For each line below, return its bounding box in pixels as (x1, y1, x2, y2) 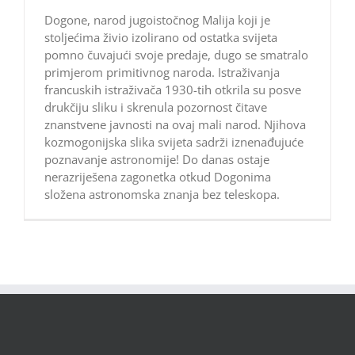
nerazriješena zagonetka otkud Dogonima (44, 169, 271, 185)
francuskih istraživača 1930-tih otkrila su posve (44, 82, 301, 98)
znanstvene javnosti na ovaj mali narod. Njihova (44, 116, 306, 133)
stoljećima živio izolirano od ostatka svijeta (44, 29, 277, 46)
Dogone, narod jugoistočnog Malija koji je (44, 12, 270, 29)
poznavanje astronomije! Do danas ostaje (44, 151, 269, 168)
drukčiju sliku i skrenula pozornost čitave (44, 99, 267, 116)
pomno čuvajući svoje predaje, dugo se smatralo (44, 47, 308, 63)
